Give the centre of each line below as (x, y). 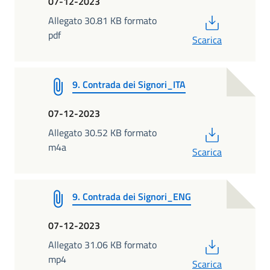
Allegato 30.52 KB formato (102, 132)
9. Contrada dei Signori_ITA (129, 84)
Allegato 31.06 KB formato (102, 244)
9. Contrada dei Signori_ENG (132, 196)
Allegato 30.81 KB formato (102, 20)
